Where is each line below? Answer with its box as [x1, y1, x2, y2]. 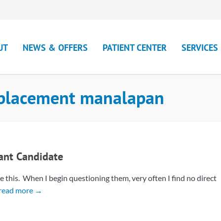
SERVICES [182, 42, 218, 53]
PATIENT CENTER [103, 42, 167, 53]
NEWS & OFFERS [23, 42, 88, 53]
